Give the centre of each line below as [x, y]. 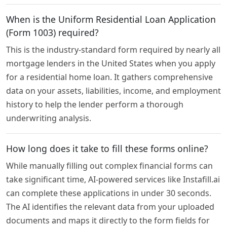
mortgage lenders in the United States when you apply [111, 64]
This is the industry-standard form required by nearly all [113, 50]
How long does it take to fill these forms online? [107, 149]
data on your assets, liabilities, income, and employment [113, 91]
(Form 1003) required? [52, 33]
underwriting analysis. [49, 118]
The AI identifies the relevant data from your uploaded [110, 207]
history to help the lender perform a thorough [95, 105]
